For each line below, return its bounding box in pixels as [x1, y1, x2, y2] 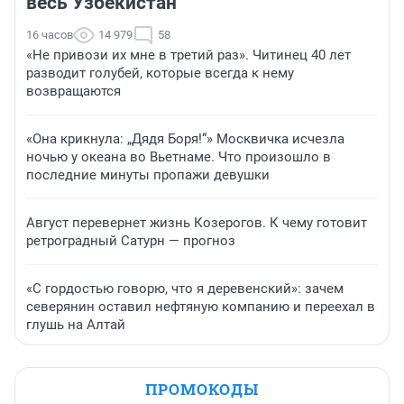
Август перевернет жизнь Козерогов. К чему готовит [26, 215, 367, 232]
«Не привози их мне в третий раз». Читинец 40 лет [26, 47, 351, 64]
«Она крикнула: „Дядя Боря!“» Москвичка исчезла [26, 131, 344, 148]
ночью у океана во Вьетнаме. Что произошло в [26, 149, 331, 166]
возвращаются [26, 83, 121, 100]
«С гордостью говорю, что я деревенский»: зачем [26, 280, 344, 298]
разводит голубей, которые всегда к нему [26, 65, 294, 82]
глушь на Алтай [26, 317, 125, 334]
